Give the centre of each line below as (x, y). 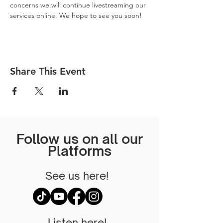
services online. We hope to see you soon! (77, 15)
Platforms (79, 151)
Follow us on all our (79, 139)
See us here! (77, 176)
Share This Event (48, 71)
